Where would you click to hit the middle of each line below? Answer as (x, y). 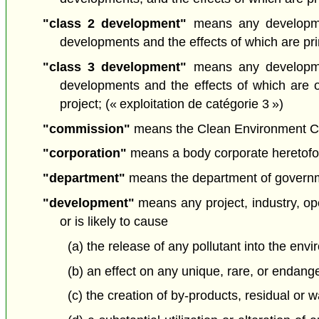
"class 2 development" (118, 23)
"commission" (86, 129)
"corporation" (84, 153)
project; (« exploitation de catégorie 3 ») (172, 104)
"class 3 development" (118, 67)
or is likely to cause (114, 221)
